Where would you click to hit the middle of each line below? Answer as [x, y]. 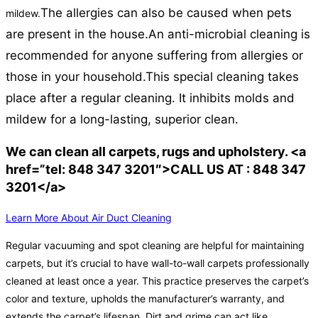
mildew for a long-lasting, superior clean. [122, 120]
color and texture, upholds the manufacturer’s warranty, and [145, 299]
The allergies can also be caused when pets [166, 13]
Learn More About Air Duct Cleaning [89, 218]
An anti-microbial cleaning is [229, 34]
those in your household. [76, 77]
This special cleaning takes [222, 77]
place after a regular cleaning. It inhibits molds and [150, 98]
